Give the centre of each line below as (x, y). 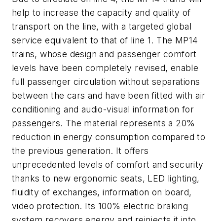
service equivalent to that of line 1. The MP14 (105, 40)
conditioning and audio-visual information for (103, 109)
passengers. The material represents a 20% (104, 123)
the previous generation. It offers (80, 150)
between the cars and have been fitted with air (109, 95)
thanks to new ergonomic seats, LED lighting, (106, 178)
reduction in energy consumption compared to (109, 137)
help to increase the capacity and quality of (101, 12)
